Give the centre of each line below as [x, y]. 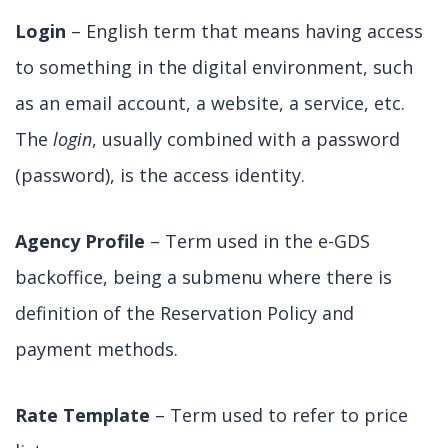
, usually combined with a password [246, 139]
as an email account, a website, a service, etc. [210, 103]
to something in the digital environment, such [214, 67]
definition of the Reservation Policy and [184, 313]
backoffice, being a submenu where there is [203, 277]
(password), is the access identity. [160, 175]
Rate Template [82, 415]
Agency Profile [80, 241]
